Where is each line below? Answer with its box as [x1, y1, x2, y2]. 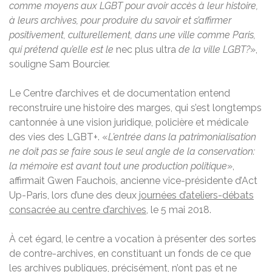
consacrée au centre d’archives [9, 203, 146, 216]
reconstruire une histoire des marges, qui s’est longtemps [9, 101, 262, 114]
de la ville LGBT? [176, 43, 250, 55]
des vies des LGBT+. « [9, 131, 108, 143]
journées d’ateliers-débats [139, 189, 254, 201]
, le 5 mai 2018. [146, 203, 211, 216]
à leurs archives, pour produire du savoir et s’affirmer [9, 14, 231, 26]
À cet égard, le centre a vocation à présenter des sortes [9, 233, 256, 245]
